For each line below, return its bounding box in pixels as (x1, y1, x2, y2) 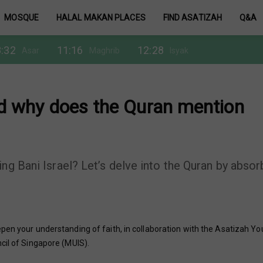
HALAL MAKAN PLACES (56, 13, 146, 22)
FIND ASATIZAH (163, 13, 222, 22)
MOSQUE (4, 13, 39, 22)
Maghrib (89, 45, 120, 55)
